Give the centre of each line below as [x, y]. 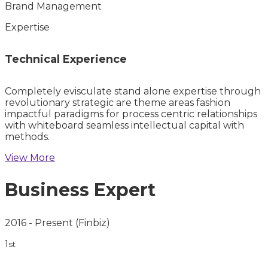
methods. [27, 137]
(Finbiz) [93, 223]
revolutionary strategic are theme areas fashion [118, 103]
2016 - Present [40, 223]
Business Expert [80, 190]
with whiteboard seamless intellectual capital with [124, 126]
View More [30, 158]
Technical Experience [66, 60]
